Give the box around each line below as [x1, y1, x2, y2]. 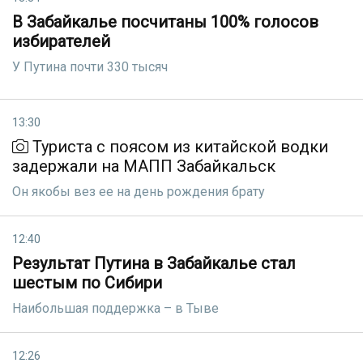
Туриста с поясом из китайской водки [28, 137, 328, 156]
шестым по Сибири [12, 273, 162, 293]
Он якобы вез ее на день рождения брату [12, 184, 265, 199]
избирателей [12, 32, 110, 51]
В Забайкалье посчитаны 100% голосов [12, 12, 318, 32]
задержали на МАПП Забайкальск [12, 156, 275, 176]
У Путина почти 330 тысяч [12, 59, 168, 75]
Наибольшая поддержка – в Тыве [12, 301, 219, 316]
